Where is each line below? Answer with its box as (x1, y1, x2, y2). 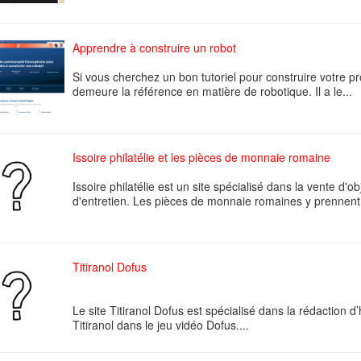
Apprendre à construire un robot (73, 39, 236, 56)
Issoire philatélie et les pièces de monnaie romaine (73, 149, 330, 165)
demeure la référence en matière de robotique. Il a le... (73, 83, 352, 99)
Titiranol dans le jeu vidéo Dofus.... (73, 317, 249, 333)
